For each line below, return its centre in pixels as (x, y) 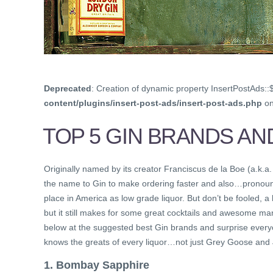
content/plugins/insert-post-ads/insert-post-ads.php (153, 103)
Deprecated (68, 89)
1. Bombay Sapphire (97, 265)
